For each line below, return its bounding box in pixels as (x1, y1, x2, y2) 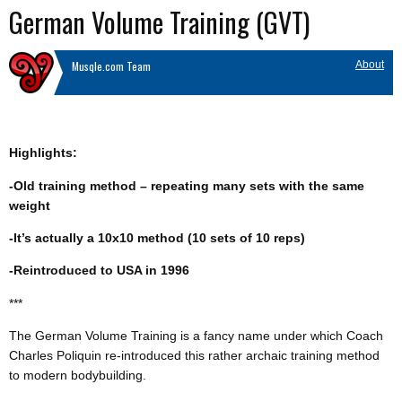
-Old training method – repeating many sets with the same (9, 178, 364, 193)
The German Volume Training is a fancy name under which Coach (9, 328, 383, 344)
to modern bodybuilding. (9, 368, 146, 383)
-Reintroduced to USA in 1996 (9, 263, 189, 278)
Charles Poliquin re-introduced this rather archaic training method (9, 348, 380, 363)
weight (9, 197, 50, 213)
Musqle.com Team (72, 58, 151, 74)
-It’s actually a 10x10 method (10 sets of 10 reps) (9, 231, 305, 246)
